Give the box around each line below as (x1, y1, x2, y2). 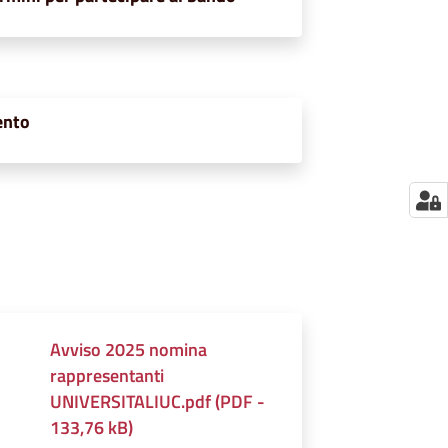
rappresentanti (50, 361, 165, 389)
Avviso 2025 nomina (50, 335, 208, 363)
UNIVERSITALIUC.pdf (50, 387, 212, 415)
